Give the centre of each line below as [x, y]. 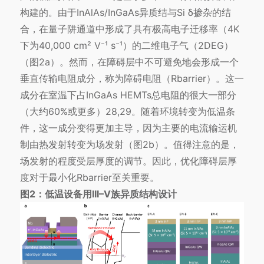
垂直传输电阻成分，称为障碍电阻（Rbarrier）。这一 [132, 79]
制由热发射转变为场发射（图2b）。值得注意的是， [129, 145]
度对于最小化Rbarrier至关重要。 [89, 178]
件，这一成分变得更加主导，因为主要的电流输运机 [128, 128]
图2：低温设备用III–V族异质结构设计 [98, 194]
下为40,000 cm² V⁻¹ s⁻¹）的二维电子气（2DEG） [126, 46]
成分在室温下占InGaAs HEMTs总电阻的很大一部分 [128, 95]
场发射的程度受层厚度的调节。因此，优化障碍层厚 [128, 161]
